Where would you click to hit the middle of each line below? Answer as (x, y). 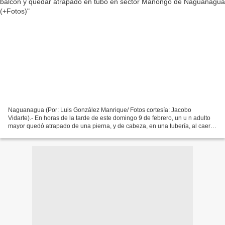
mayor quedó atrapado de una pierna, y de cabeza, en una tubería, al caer (109, 126)
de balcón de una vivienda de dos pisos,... (65, 134)
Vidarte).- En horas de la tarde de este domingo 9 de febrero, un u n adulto (109, 118)
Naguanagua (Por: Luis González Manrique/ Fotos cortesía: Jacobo (100, 110)
